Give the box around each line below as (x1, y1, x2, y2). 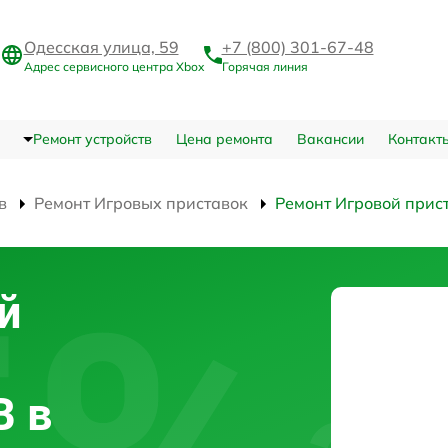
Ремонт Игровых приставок (34, 192, 248, 213)
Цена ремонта (175, 129, 273, 148)
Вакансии (296, 129, 364, 148)
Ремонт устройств (32, 129, 152, 148)
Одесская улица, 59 (23, 37, 179, 58)
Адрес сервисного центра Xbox (23, 59, 204, 75)
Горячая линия (221, 59, 308, 75)
